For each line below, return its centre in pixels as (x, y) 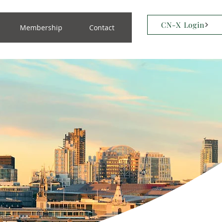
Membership (41, 28)
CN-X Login (183, 25)
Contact (102, 28)
